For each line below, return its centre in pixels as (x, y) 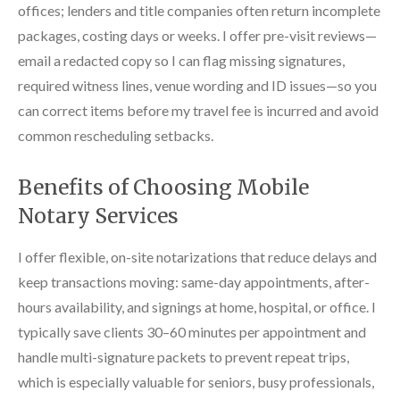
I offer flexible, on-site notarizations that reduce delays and (197, 256)
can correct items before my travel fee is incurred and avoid (198, 110)
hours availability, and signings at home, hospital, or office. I (197, 306)
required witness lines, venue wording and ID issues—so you (197, 85)
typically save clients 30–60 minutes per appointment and (192, 331)
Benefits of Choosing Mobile (163, 187)
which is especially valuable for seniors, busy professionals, (196, 381)
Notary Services (98, 215)
